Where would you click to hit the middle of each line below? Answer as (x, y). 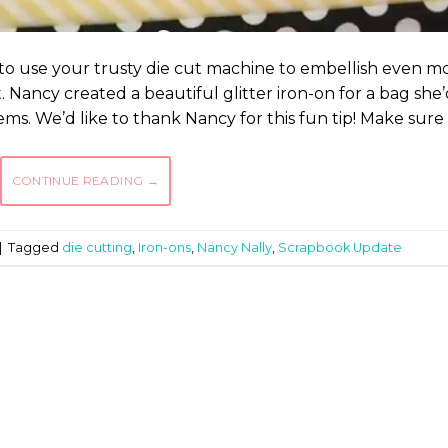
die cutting (97, 247)
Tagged (35, 247)
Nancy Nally (234, 247)
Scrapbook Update (340, 247)
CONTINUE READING (79, 181)
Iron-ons (164, 247)
